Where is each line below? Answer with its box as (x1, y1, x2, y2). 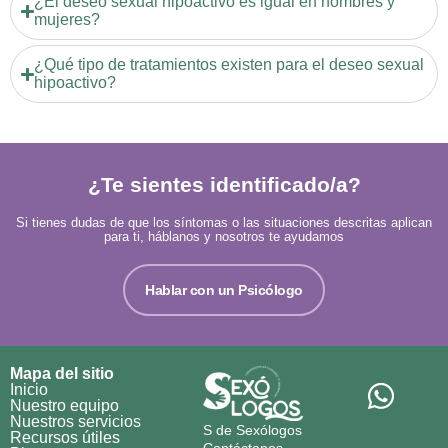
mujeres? (34, 11, 101, 28)
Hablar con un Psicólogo (145, 282, 303, 298)
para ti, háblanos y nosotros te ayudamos (104, 229, 344, 244)
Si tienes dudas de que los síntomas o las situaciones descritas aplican (16, 215, 432, 230)
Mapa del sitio (10, 365, 114, 382)
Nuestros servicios (10, 413, 141, 430)
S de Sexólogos (202, 422, 302, 439)
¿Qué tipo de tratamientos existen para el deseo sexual (34, 56, 425, 73)
